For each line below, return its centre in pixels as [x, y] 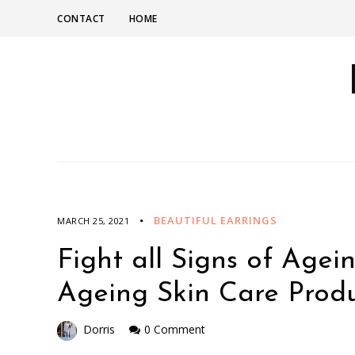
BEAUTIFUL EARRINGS [216, 220]
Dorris [99, 329]
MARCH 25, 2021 [93, 221]
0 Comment [175, 329]
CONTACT [81, 19]
